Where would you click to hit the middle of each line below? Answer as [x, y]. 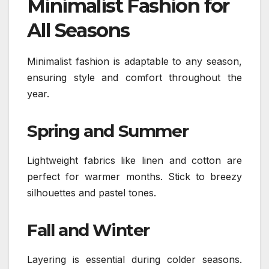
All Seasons [78, 31]
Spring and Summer [108, 131]
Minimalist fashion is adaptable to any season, [134, 62]
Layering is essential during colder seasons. [134, 259]
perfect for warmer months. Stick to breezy [134, 177]
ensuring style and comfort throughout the [134, 78]
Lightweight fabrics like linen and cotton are [134, 161]
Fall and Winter [88, 230]
